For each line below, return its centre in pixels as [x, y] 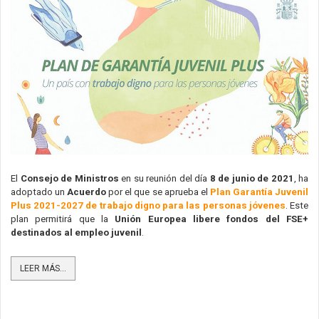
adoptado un [39, 192]
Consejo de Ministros [70, 178]
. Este [297, 205]
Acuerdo [87, 192]
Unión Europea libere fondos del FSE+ [212, 219]
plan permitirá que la [63, 219]
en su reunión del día [164, 178]
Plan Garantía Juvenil [259, 192]
